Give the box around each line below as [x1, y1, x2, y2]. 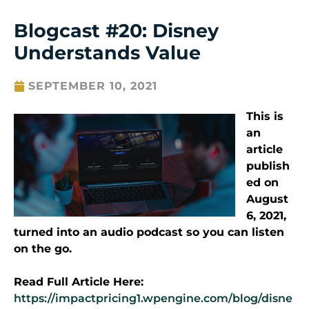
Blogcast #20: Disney [14, 19, 219, 43]
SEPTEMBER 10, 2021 [28, 79, 157, 93]
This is [246, 110, 283, 123]
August [246, 192, 288, 206]
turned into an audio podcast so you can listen [14, 226, 284, 239]
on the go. [14, 242, 72, 256]
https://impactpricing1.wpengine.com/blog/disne [14, 292, 292, 306]
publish [246, 159, 290, 173]
